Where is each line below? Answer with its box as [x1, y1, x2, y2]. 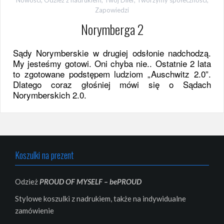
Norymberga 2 [80, 19, 143, 39]
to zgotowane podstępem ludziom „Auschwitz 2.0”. [13, 67, 211, 80]
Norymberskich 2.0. [13, 88, 86, 101]
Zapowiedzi [95, 5, 129, 14]
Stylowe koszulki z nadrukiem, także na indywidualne [15, 194, 186, 203]
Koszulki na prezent [15, 148, 73, 162]
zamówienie [15, 206, 54, 215]
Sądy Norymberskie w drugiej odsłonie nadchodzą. [13, 46, 211, 59]
